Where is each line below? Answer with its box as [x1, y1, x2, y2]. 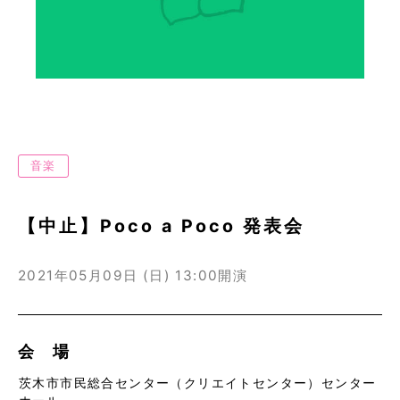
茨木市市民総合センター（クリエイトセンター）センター [19, 374, 377, 390]
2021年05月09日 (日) [18, 266, 171, 284]
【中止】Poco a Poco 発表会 [18, 214, 304, 237]
